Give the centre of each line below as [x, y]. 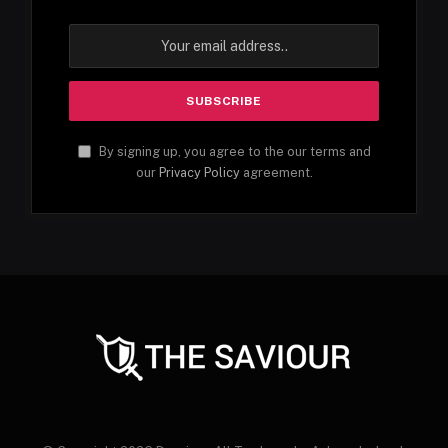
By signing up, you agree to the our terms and [233, 151]
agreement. [276, 172]
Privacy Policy [199, 172]
